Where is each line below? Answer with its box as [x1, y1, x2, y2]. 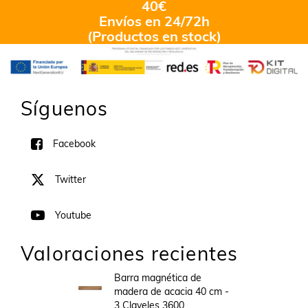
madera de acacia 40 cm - [114, 285, 230, 298]
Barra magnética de [114, 272, 202, 285]
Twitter [55, 173, 86, 186]
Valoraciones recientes [21, 241, 239, 266]
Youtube [55, 209, 91, 222]
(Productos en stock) [87, 27, 221, 45]
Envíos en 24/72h [98, 12, 210, 30]
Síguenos [21, 96, 109, 121]
